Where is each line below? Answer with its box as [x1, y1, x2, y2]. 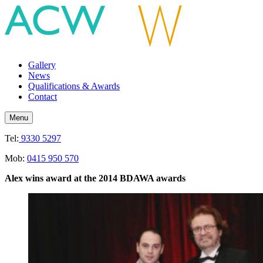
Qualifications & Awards [28, 81, 120, 91]
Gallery [28, 60, 56, 70]
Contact [28, 92, 57, 102]
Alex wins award [5, 173, 74, 183]
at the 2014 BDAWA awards [74, 173, 188, 183]
